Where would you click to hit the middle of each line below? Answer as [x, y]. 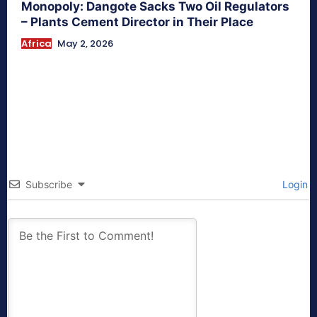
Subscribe [49, 184]
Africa [36, 43]
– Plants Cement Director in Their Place [137, 22]
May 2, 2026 [85, 43]
